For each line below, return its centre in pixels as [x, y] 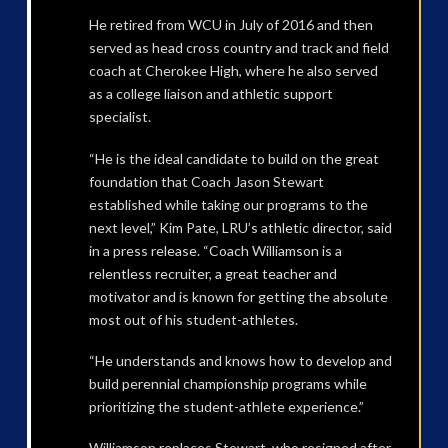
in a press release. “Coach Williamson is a [215, 250]
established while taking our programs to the [228, 204]
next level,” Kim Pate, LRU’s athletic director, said [240, 227]
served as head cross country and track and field [238, 48]
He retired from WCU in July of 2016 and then [230, 25]
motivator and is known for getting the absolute [238, 296]
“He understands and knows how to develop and [240, 360]
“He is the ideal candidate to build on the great [233, 158]
